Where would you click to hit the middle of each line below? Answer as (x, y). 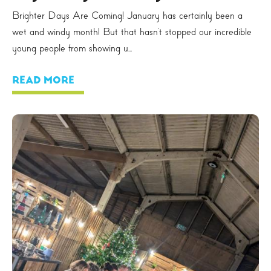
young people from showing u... (72, 48)
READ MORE (43, 80)
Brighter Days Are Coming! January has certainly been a (127, 15)
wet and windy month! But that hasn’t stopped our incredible (132, 31)
